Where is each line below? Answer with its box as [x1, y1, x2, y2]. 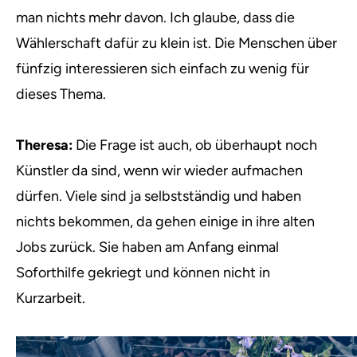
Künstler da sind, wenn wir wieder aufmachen [16, 162, 303, 179]
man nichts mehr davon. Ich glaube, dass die [16, 9, 295, 26]
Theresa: [16, 136, 73, 154]
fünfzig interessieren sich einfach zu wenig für [16, 60, 309, 77]
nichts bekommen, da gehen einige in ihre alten [16, 213, 315, 230]
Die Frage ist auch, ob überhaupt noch [73, 136, 317, 154]
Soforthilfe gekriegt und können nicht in [16, 264, 270, 281]
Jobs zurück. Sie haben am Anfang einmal [16, 238, 279, 256]
